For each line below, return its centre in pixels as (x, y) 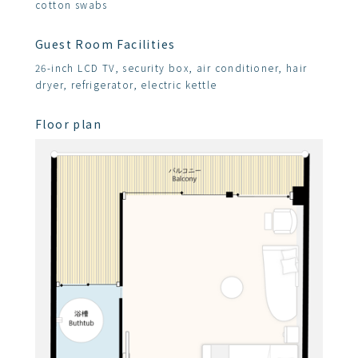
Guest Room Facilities (105, 44)
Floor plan (68, 124)
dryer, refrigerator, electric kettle (126, 84)
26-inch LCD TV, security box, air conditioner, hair (171, 68)
